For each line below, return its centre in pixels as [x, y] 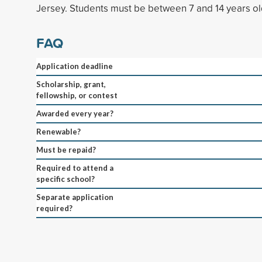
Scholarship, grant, [71, 84]
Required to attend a [75, 168]
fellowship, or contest [77, 95]
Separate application [75, 197]
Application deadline [75, 66]
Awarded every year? [75, 113]
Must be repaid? [66, 149]
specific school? [65, 179]
